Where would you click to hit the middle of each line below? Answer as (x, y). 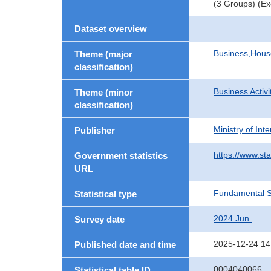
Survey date (100, 219)
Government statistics (121, 156)
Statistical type (106, 194)
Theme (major (103, 54)
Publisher (95, 130)
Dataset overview (111, 29)
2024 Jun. (233, 218)
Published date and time (125, 245)
